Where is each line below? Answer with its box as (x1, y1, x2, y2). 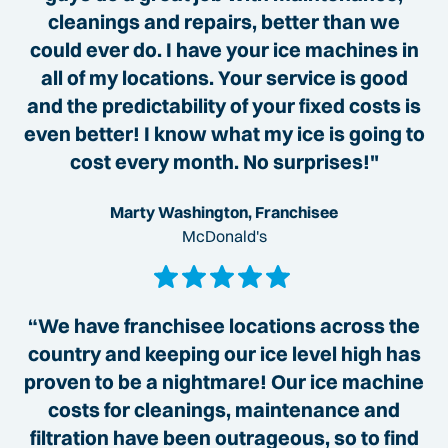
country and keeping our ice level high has (27, 341, 421, 367)
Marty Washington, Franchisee (110, 202, 338, 223)
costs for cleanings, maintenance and (48, 397, 400, 423)
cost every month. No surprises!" (69, 149, 379, 175)
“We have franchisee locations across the (28, 313, 420, 339)
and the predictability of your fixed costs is (27, 93, 421, 119)
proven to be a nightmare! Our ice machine (24, 369, 424, 395)
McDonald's (181, 226, 267, 247)
